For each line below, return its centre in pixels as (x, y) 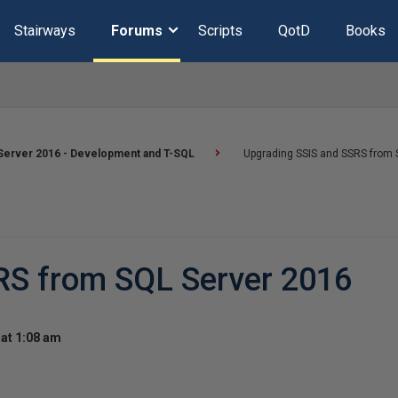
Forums (136, 31)
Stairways (44, 31)
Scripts (220, 31)
